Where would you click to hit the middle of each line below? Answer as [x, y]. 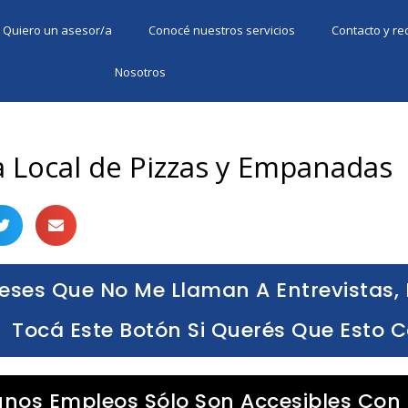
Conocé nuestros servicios [222, 30]
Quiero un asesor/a [58, 30]
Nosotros [140, 72]
